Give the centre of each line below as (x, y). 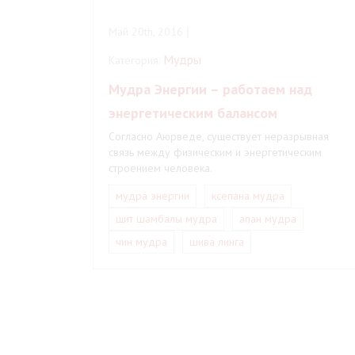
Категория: (136, 60)
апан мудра (268, 219)
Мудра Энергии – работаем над (210, 89)
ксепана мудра (248, 196)
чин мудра (141, 242)
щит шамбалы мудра (166, 219)
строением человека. (160, 168)
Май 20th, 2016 (146, 32)
